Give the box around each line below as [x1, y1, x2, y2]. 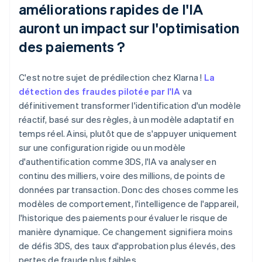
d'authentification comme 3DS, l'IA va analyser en [19, 155, 216, 167]
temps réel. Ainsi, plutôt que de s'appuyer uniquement [19, 127, 237, 139]
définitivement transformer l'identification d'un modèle [19, 99, 242, 111]
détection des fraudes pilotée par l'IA [19, 85, 181, 97]
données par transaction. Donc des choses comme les [19, 183, 239, 195]
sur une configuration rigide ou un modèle [19, 141, 186, 153]
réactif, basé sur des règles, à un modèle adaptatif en [19, 113, 234, 125]
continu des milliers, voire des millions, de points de [19, 169, 225, 181]
